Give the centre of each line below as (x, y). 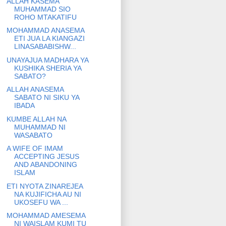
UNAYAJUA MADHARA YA (47, 60)
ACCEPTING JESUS (46, 157)
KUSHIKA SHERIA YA (47, 68)
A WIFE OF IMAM (35, 149)
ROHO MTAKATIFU (45, 17)
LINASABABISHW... (45, 47)
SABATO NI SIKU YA (46, 98)
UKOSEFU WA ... (41, 202)
